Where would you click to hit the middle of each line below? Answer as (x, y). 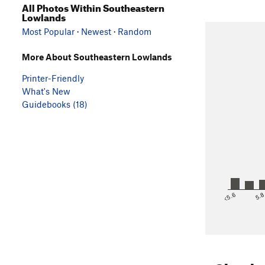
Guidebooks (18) (55, 104)
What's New (46, 91)
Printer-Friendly (53, 78)
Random (135, 31)
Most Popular (48, 31)
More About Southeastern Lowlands (97, 56)
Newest (96, 31)
